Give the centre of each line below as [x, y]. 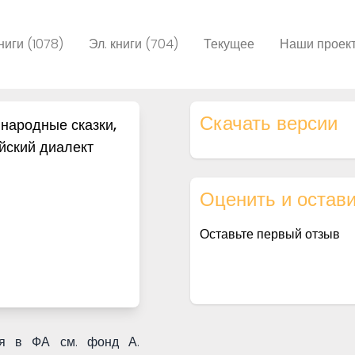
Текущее [229, 44]
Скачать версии [269, 123]
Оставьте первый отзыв [270, 234]
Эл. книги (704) [134, 44]
